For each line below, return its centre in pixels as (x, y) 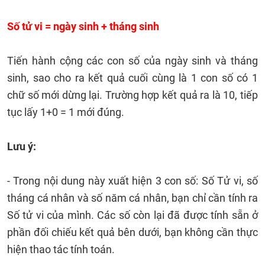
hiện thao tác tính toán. (61, 249)
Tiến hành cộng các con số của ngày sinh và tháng (132, 61)
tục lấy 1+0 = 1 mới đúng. (66, 112)
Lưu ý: (22, 146)
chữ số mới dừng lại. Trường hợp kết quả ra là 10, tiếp (132, 95)
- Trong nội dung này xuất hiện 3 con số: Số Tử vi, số (132, 181)
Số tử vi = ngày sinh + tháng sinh (83, 26)
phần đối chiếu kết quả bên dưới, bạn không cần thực (132, 232)
